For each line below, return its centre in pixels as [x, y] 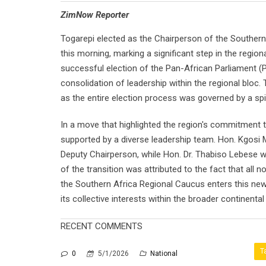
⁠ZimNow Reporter [95, 15]
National [163, 254]
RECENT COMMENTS [102, 226]
